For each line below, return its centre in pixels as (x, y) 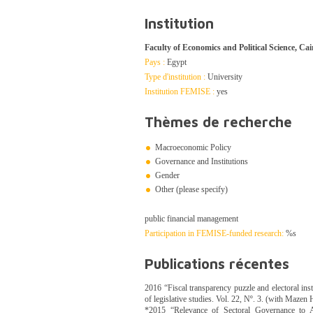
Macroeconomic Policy (193, 147)
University (224, 77)
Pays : (155, 62)
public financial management (191, 219)
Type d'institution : (175, 77)
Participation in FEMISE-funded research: (214, 233)
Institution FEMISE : (180, 92)
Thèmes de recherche (218, 122)
